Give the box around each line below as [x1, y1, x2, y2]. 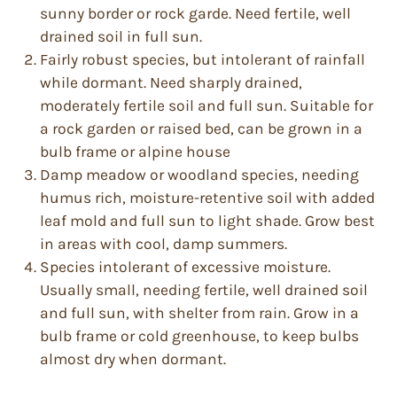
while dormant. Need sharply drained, [40, 74, 302, 91]
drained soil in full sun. [40, 27, 202, 45]
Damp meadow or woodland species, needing [40, 166, 359, 183]
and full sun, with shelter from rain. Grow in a [40, 304, 359, 322]
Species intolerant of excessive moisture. [40, 258, 331, 276]
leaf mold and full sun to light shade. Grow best [40, 212, 375, 230]
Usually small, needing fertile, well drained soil [40, 281, 368, 299]
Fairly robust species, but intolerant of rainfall [40, 51, 365, 68]
